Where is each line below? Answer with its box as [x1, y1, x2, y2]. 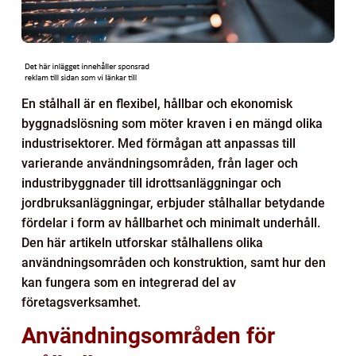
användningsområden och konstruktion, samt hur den [21, 254, 326, 270]
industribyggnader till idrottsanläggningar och [21, 175, 281, 191]
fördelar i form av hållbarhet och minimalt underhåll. [21, 215, 320, 230]
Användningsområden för [21, 322, 275, 349]
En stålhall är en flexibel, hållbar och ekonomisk [21, 95, 292, 111]
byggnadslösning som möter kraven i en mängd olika [21, 115, 323, 131]
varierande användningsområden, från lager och [21, 155, 298, 171]
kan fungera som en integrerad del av [21, 274, 236, 290]
